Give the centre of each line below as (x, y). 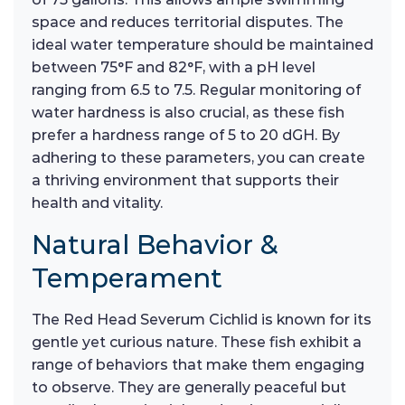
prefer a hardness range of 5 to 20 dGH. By (186, 136)
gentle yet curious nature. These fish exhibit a (197, 343)
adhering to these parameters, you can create (198, 158)
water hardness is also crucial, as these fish (188, 113)
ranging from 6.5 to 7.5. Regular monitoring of (196, 90)
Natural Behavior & (155, 245)
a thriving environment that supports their (185, 181)
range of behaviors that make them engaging (198, 365)
